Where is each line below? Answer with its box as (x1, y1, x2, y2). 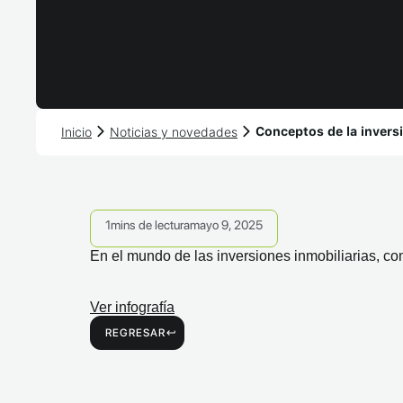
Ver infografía (90, 300, 175, 315)
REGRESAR (105, 327, 166, 339)
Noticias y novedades (110, 123, 237, 139)
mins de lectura (111, 218, 190, 232)
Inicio (61, 123, 92, 139)
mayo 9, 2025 (190, 218, 263, 232)
